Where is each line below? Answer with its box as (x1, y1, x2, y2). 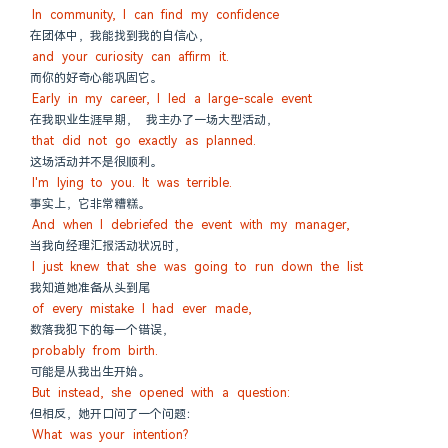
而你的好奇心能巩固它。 (30, 70, 162, 86)
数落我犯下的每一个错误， (30, 322, 174, 338)
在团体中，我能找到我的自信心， (30, 28, 210, 44)
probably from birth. (32, 343, 159, 359)
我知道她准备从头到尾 (30, 280, 150, 296)
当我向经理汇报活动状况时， (30, 238, 186, 254)
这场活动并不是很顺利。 (30, 154, 162, 170)
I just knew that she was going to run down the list (32, 259, 363, 275)
